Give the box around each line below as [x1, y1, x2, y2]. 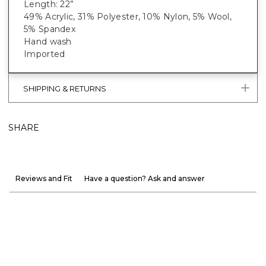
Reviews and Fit [15, 173, 72, 183]
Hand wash [24, 36, 72, 47]
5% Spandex [24, 23, 76, 34]
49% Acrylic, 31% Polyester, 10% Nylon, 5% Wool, [24, 11, 232, 22]
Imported [24, 48, 65, 59]
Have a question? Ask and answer [84, 173, 205, 183]
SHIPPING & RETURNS [23, 84, 106, 94]
